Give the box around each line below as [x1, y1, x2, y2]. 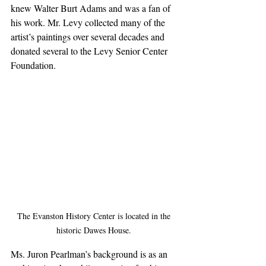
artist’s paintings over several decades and [11, 30, 167, 43]
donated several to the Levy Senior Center [11, 45, 170, 58]
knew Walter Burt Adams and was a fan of [11, 2, 173, 15]
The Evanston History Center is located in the [17, 210, 173, 221]
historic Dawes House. [56, 224, 134, 236]
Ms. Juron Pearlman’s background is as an [11, 247, 170, 260]
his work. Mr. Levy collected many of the [11, 16, 167, 29]
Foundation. [11, 59, 56, 72]
